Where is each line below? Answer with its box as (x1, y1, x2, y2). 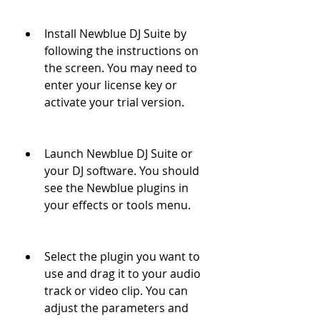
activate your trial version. (44, 94, 184, 110)
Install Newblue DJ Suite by (44, 26, 186, 41)
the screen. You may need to (44, 60, 197, 76)
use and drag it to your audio (44, 266, 201, 281)
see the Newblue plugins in (44, 180, 189, 196)
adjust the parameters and (44, 300, 189, 316)
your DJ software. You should (44, 163, 199, 179)
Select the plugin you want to (44, 249, 200, 264)
